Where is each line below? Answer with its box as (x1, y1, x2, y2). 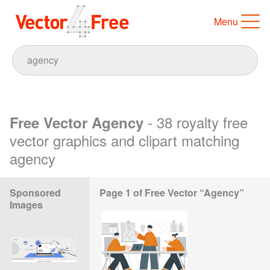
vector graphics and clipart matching (10, 129, 239, 151)
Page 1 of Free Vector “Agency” (99, 185, 245, 199)
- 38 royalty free (148, 111, 248, 133)
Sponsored (10, 185, 61, 199)
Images (10, 197, 43, 212)
